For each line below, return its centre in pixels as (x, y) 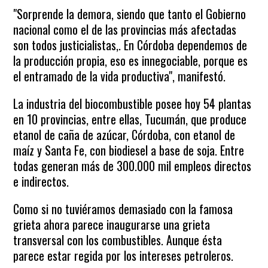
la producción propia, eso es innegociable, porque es (131, 60)
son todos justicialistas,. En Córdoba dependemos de (130, 45)
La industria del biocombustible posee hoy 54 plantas (133, 103)
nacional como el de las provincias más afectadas (125, 29)
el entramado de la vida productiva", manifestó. (120, 76)
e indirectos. (41, 181)
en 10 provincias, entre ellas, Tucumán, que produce (130, 119)
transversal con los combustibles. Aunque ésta (118, 240)
